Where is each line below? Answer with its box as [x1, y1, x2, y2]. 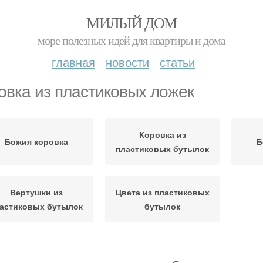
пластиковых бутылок [116, 143, 209, 154]
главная [52, 53, 95, 70]
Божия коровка [4, 136, 68, 147]
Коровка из [139, 129, 186, 140]
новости [106, 53, 149, 70]
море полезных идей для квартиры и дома [38, 32, 225, 48]
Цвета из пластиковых [115, 186, 210, 198]
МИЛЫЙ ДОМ [86, 12, 177, 32]
